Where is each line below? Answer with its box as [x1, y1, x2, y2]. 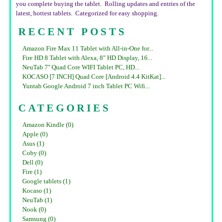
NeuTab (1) [22, 197, 52, 204]
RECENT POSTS [18, 26, 127, 38]
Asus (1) [22, 140, 44, 148]
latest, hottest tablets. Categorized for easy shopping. [16, 10, 159, 17]
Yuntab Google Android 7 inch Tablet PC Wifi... [22, 83, 150, 90]
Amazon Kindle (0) [22, 121, 73, 129]
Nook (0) [22, 206, 46, 214]
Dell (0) [22, 159, 43, 166]
